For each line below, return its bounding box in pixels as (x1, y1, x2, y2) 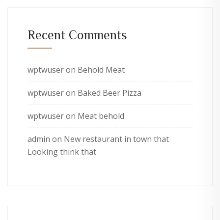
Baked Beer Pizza (78, 87, 141, 99)
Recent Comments (27, 28, 127, 41)
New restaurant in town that (64, 134, 169, 145)
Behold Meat (78, 64, 125, 76)
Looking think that (27, 146, 96, 158)
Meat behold (78, 110, 124, 122)
